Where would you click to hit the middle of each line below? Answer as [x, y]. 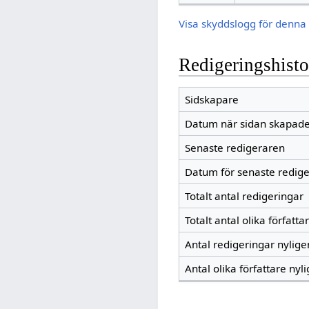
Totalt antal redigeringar [244, 196]
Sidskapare [211, 100]
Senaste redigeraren [235, 148]
